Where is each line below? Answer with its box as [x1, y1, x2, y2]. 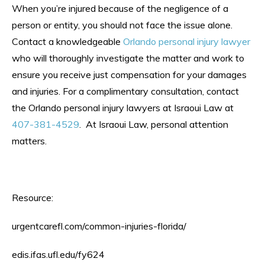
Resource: [12, 191, 53, 203]
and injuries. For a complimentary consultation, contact [12, 85, 239, 97]
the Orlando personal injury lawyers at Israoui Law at [12, 101, 234, 114]
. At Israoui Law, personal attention [79, 118, 228, 130]
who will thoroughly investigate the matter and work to [12, 51, 244, 64]
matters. [12, 134, 47, 147]
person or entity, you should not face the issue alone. [12, 18, 232, 31]
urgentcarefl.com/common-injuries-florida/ [12, 219, 186, 232]
